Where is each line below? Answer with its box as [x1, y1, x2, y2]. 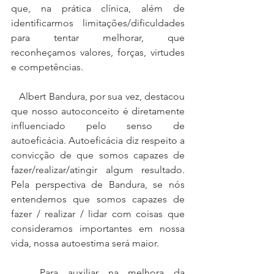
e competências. [11, 61, 83, 73]
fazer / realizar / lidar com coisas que [11, 208, 185, 220]
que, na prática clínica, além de [11, 2, 185, 14]
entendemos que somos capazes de [11, 193, 185, 205]
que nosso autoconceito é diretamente [11, 105, 185, 117]
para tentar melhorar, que [11, 32, 185, 43]
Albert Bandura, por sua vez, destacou [11, 91, 20, 102]
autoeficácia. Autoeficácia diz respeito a [11, 135, 185, 146]
